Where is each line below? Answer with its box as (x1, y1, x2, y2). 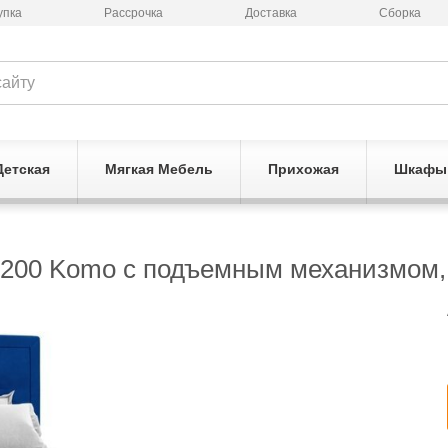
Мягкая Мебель (104, 161, 213, 177)
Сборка (378, 6, 421, 20)
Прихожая (267, 161, 339, 177)
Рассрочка (103, 6, 163, 20)
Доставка (244, 6, 297, 20)
